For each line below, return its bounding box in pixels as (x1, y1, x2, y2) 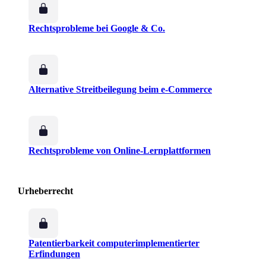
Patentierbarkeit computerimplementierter (28, 238, 199, 249)
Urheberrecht (18, 186, 73, 197)
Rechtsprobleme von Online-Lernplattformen (28, 145, 211, 156)
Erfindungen (28, 249, 80, 259)
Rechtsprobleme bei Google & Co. (28, 23, 165, 34)
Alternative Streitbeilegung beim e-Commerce (28, 84, 212, 95)
